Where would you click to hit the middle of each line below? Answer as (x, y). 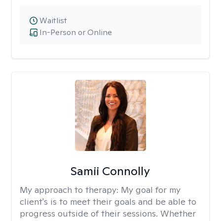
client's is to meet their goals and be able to (108, 202)
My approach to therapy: (70, 190)
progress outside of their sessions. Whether (108, 213)
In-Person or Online (76, 32)
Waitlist (53, 20)
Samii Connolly (110, 171)
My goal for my (151, 190)
